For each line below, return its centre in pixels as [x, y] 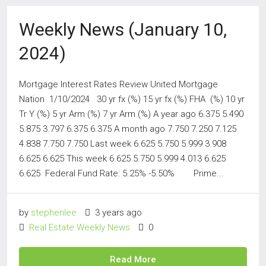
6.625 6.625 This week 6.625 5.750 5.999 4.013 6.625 [122, 159]
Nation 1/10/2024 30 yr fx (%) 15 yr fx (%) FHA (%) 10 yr [132, 99]
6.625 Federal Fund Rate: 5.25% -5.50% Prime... [121, 173]
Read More [133, 259]
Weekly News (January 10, [123, 29]
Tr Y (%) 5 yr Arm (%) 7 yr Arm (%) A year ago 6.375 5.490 [131, 114]
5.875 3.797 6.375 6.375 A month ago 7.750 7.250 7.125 [128, 129]
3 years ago [117, 213]
